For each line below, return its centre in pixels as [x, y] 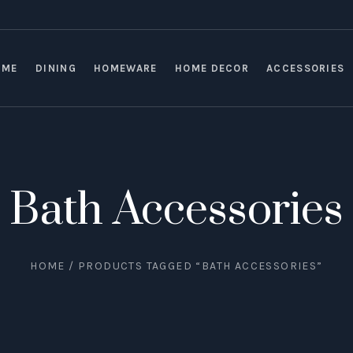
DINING [56, 68]
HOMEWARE [126, 68]
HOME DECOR [212, 68]
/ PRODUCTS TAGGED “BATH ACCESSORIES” [194, 266]
